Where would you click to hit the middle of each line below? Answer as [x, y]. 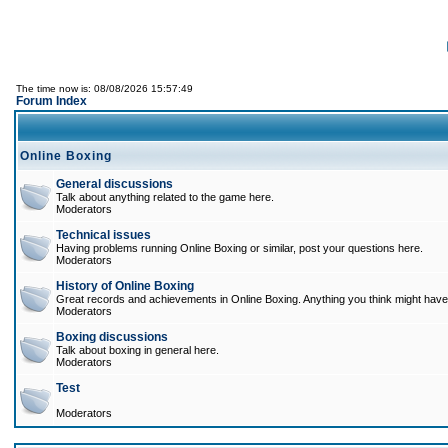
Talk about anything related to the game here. [165, 197]
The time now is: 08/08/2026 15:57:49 [104, 88]
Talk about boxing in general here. [137, 350]
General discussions [114, 184]
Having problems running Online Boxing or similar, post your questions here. [239, 248]
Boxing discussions [112, 337]
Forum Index [51, 101]
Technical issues [103, 235]
